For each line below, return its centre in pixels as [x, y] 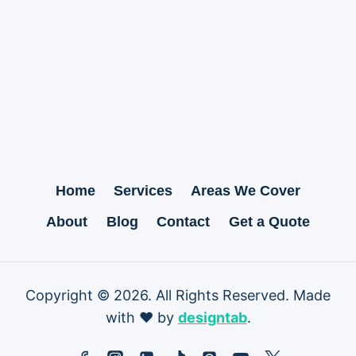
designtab [212, 317]
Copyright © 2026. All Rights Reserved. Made [178, 295]
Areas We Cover [246, 191]
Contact [184, 222]
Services [143, 191]
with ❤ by [141, 317]
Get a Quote [269, 222]
